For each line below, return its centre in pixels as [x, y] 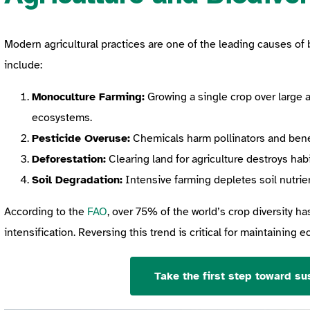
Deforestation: [69, 159]
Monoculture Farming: [88, 97]
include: [23, 65]
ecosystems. [62, 117]
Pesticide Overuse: [81, 138]
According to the [46, 211]
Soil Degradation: [77, 180]
